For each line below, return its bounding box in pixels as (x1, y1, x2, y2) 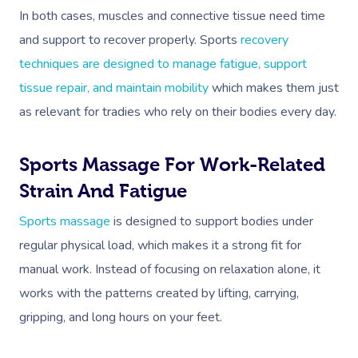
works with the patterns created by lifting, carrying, (19, 284, 299, 302)
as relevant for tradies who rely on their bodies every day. (19, 103, 336, 121)
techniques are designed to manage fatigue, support (19, 55, 307, 73)
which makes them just (209, 79, 339, 97)
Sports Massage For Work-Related (19, 153, 325, 175)
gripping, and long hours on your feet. (19, 308, 222, 326)
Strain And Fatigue (19, 180, 187, 201)
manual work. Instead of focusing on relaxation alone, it (19, 261, 320, 278)
